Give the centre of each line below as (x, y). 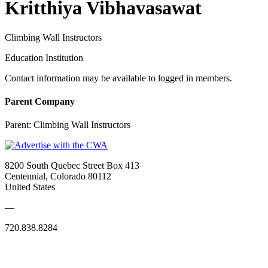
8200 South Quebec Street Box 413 (72, 166)
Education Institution (44, 57)
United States (30, 187)
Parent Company (40, 102)
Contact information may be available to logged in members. (118, 78)
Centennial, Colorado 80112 (58, 176)
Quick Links (30, 251)
